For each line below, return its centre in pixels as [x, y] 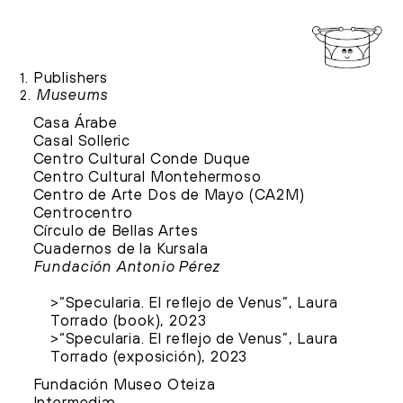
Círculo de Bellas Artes [116, 231]
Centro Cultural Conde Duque [142, 159]
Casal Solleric [82, 141]
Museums [70, 96]
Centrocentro [83, 213]
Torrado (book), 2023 [128, 321]
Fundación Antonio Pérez [126, 267]
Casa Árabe [75, 123]
